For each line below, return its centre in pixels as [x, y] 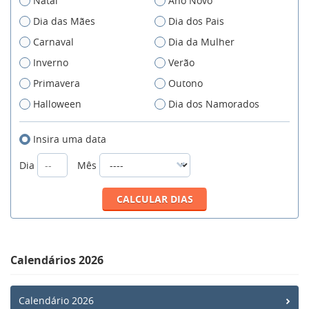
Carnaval [53, 41]
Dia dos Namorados [214, 103]
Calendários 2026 [57, 260]
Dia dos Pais [196, 21]
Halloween [57, 103]
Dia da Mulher [201, 41]
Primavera [57, 83]
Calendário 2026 [56, 300]
